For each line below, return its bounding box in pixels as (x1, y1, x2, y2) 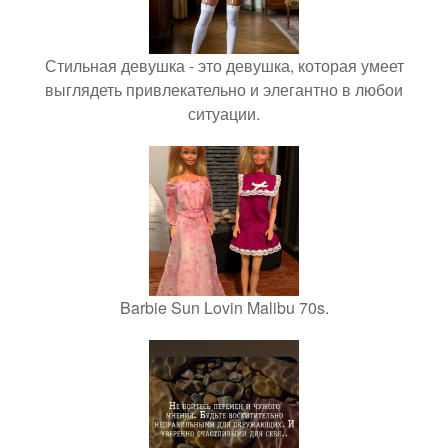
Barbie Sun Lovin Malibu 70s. (119, 296, 329, 319)
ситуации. (188, 102, 260, 125)
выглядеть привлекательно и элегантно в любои (45, 78, 403, 101)
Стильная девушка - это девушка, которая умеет (44, 54, 404, 77)
